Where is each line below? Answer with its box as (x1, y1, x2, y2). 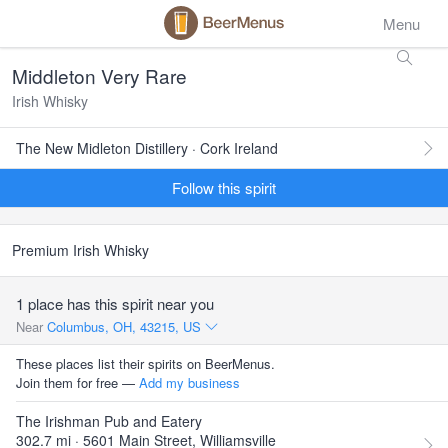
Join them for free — (16, 373, 139, 392)
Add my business (139, 373, 240, 392)
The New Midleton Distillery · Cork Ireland (16, 138, 278, 158)
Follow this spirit (172, 177, 276, 198)
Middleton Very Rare (12, 62, 187, 89)
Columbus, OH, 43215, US (47, 317, 205, 336)
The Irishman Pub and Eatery (16, 411, 202, 431)
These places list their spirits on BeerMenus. (16, 354, 275, 373)
